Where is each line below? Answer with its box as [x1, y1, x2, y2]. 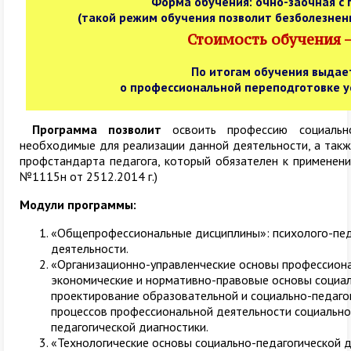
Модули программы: [20, 197, 136, 212]
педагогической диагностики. [51, 319, 208, 335]
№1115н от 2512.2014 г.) [20, 168, 157, 184]
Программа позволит [32, 121, 162, 137]
